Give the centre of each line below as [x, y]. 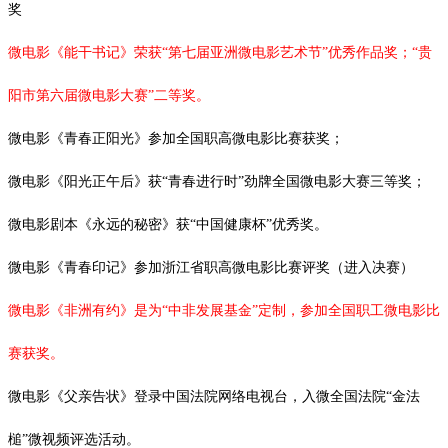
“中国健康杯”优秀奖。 [259, 224]
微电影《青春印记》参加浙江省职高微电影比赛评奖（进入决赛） [211, 267]
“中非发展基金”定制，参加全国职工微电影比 [301, 310]
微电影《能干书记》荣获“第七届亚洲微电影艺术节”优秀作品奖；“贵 [220, 52]
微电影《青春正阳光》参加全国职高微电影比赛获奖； [176, 138]
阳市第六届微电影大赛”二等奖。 [109, 95]
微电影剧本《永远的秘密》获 [99, 224]
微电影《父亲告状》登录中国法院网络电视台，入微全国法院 [197, 396]
